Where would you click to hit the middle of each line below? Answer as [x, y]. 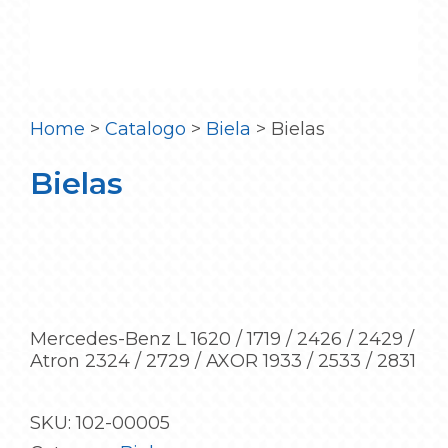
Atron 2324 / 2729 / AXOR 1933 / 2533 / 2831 [223, 361]
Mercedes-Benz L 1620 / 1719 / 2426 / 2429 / [222, 339]
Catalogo [145, 129]
